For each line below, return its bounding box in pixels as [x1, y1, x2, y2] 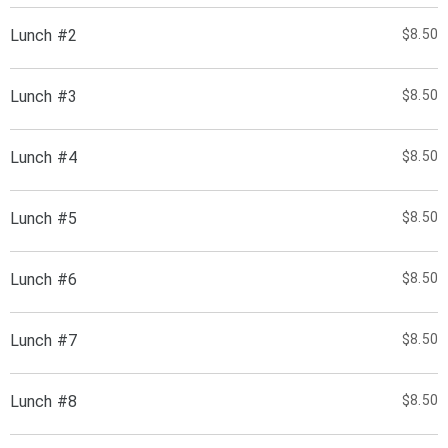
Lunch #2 [10, 26, 77, 45]
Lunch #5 [10, 209, 77, 228]
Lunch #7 [10, 331, 77, 350]
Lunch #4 [10, 148, 77, 167]
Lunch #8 [10, 392, 77, 411]
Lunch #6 [10, 270, 77, 289]
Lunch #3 [10, 87, 77, 106]
